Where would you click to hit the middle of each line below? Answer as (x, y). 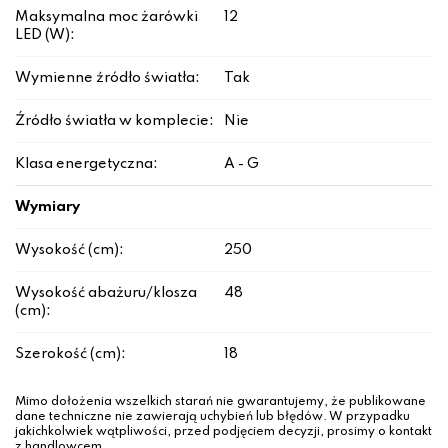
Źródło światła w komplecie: (114, 121)
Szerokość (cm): (70, 354)
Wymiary (47, 207)
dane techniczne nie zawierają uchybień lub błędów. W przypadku (212, 417)
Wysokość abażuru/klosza (106, 293)
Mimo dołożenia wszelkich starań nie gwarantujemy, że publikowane (220, 402)
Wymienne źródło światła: (107, 78)
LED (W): (45, 35)
